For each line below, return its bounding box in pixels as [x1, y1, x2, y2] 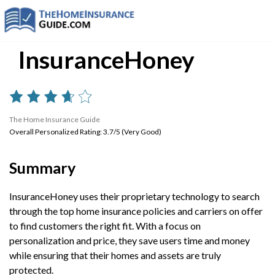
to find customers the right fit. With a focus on [9, 220, 201, 231]
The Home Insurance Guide [9, 115, 100, 124]
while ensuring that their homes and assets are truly [9, 249, 221, 261]
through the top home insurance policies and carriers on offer [9, 205, 263, 217]
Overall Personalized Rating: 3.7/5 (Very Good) [9, 127, 161, 136]
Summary [9, 158, 76, 177]
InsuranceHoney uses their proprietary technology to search [9, 190, 260, 202]
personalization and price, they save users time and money [9, 234, 250, 246]
